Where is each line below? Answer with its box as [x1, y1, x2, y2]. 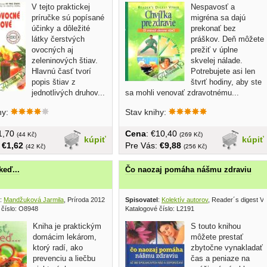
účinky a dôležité [32, 23, 90, 33]
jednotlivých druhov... [32, 88, 105, 97]
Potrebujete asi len [191, 66, 255, 76]
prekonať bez [191, 23, 236, 33]
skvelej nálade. [191, 55, 243, 65]
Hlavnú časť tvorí [32, 66, 91, 76]
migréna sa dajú [191, 13, 246, 22]
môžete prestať [191, 232, 243, 242]
